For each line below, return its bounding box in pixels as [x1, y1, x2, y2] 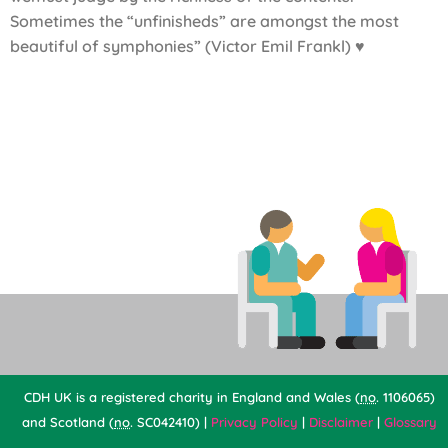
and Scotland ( [22, 413, 114, 430]
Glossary [384, 413, 437, 430]
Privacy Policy [211, 413, 298, 430]
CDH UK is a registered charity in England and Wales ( [24, 388, 360, 405]
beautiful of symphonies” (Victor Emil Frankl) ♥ [10, 36, 365, 57]
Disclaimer [309, 413, 373, 430]
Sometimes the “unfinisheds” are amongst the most [10, 11, 399, 32]
